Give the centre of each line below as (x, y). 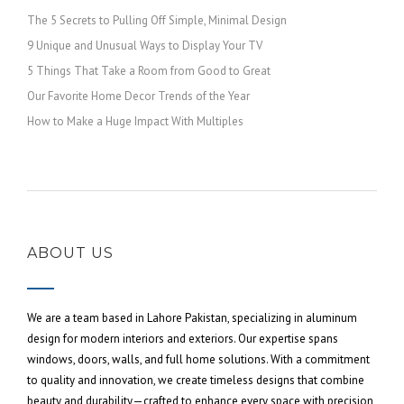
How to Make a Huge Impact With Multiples (135, 121)
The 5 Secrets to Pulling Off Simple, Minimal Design (157, 20)
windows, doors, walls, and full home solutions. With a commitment (198, 359)
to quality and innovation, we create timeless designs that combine (196, 380)
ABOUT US (70, 253)
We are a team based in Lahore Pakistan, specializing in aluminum (192, 318)
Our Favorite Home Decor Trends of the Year (138, 96)
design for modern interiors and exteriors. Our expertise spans (183, 339)
